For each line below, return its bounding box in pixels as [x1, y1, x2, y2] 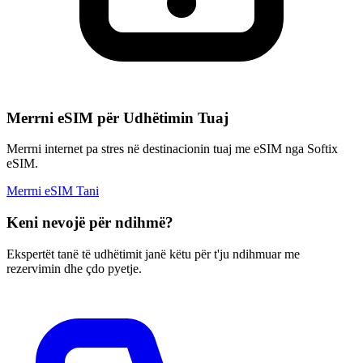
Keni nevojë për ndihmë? [6, 214, 173, 232]
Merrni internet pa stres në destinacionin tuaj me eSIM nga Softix [6, 142, 338, 156]
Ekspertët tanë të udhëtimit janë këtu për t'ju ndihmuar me [6, 246, 300, 261]
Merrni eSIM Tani [6, 184, 99, 199]
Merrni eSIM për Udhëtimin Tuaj [6, 109, 228, 126]
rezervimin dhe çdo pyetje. [6, 261, 142, 275]
